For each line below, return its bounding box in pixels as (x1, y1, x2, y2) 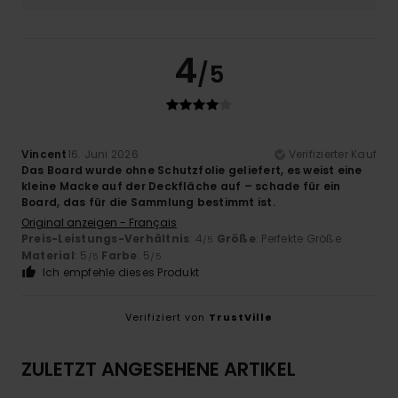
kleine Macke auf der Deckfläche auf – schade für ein (21, 179, 341, 195)
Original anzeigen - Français (21, 215, 177, 231)
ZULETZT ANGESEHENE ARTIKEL (21, 356, 296, 383)
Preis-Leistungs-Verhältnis (21, 231, 190, 247)
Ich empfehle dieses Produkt (42, 265, 200, 281)
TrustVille (209, 310, 273, 325)
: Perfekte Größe (255, 231, 341, 247)
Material (21, 248, 75, 264)
